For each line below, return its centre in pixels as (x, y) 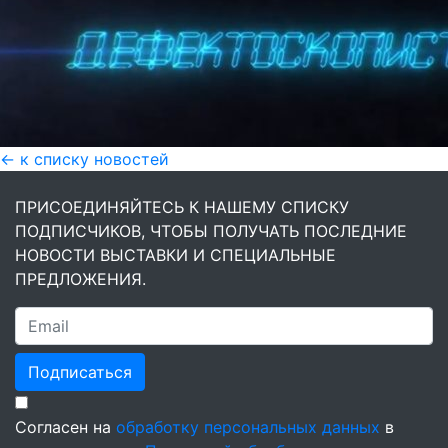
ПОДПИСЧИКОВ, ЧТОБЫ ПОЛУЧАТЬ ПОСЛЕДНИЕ (211, 231)
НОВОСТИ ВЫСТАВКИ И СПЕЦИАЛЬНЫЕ (175, 255)
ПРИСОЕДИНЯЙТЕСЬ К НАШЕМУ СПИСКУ (182, 207)
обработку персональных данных (248, 427)
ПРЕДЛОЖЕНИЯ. (80, 279)
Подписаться (80, 372)
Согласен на (65, 427)
